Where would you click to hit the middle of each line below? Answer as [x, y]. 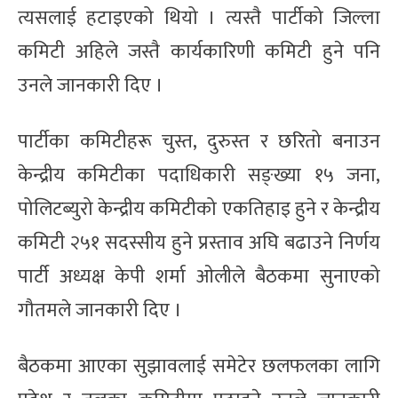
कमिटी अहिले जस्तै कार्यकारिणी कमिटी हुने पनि [199, 52]
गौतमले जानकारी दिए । [100, 310]
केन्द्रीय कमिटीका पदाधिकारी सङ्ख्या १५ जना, [199, 175]
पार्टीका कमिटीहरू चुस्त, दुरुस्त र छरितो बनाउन [199, 141]
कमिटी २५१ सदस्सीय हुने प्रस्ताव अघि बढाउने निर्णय [199, 243]
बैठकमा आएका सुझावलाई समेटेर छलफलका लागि [199, 366]
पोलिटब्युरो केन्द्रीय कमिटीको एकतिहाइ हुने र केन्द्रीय [199, 209]
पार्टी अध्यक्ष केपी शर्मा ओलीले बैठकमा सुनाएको [199, 276]
